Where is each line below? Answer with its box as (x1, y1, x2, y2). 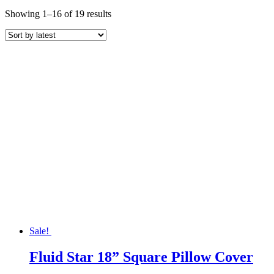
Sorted (111, 7, 136, 18)
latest (111, 29, 130, 40)
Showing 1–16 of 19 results (5, 8, 111, 19)
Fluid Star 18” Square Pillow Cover (29, 248, 253, 265)
